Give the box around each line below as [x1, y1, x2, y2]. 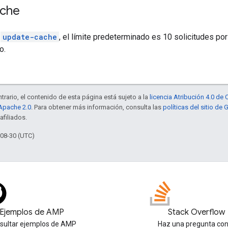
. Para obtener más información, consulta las [31, 103, 163, 111]
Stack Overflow [168, 207, 225, 217]
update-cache [3, 32, 57, 42]
